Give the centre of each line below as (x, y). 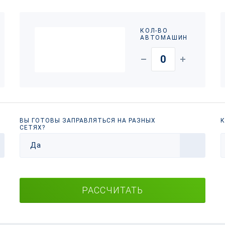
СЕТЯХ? (32, 128)
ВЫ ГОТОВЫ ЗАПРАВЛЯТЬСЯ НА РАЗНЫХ (87, 121)
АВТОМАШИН (164, 38)
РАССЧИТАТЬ (112, 190)
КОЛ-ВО (154, 31)
